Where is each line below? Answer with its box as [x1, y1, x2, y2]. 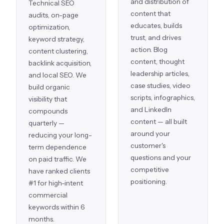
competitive [130, 165, 169, 174]
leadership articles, [130, 69, 189, 78]
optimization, [28, 23, 70, 31]
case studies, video [130, 81, 190, 90]
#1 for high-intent [28, 179, 83, 187]
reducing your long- [28, 131, 92, 139]
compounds [28, 107, 67, 115]
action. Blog [130, 45, 167, 54]
